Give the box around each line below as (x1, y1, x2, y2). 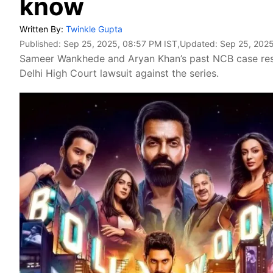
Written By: (19, 24, 66, 34)
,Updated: (177, 38, 220, 49)
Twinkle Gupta (66, 24, 122, 34)
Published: (19, 38, 63, 49)
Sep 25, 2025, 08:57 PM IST (63, 38, 177, 49)
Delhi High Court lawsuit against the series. (19, 67, 219, 79)
